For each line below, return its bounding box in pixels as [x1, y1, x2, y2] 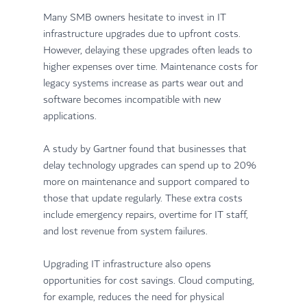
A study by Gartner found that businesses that [42, 140, 249, 158]
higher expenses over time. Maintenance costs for [42, 58, 260, 76]
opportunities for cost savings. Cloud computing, [42, 272, 257, 290]
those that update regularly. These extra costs [42, 190, 245, 208]
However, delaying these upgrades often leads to [42, 42, 255, 60]
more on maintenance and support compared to [42, 173, 252, 191]
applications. [42, 108, 97, 125]
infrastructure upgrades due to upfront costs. [42, 25, 243, 43]
